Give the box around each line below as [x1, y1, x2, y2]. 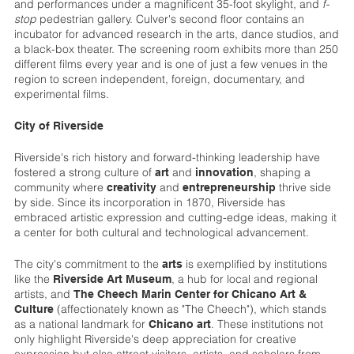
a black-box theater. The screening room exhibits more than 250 [13, 41, 338, 56]
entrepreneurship [182, 180, 276, 194]
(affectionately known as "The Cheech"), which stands [53, 301, 326, 316]
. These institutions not [210, 316, 323, 331]
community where [13, 179, 107, 194]
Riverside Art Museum [52, 272, 171, 285]
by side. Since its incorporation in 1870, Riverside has [13, 194, 285, 209]
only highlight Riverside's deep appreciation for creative [13, 331, 296, 346]
